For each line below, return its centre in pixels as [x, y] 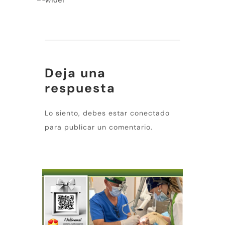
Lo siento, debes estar [87, 113]
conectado [150, 113]
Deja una [75, 73]
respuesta [80, 88]
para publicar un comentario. [99, 127]
